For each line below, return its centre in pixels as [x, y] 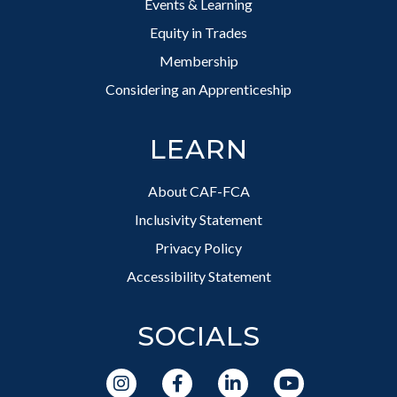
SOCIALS [198, 337]
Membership [198, 61]
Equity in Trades [198, 33]
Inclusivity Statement [198, 220]
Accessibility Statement [198, 276]
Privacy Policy [198, 248]
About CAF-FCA [198, 191]
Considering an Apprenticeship [198, 90]
